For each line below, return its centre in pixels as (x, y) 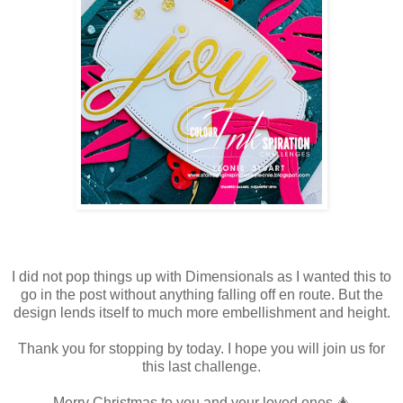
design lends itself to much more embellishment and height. (201, 313)
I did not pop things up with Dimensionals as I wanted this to (201, 277)
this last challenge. (201, 367)
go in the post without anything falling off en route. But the (201, 295)
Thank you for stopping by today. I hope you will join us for (201, 349)
